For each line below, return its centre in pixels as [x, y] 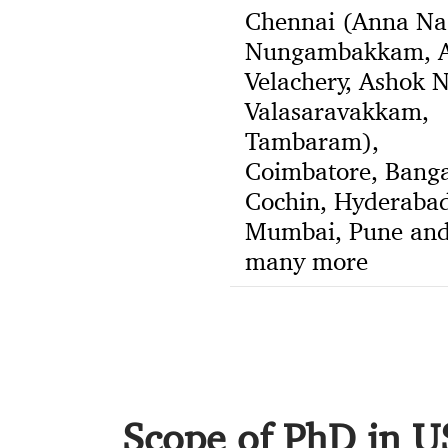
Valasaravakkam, [336, 111]
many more [306, 261]
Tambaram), [311, 141]
